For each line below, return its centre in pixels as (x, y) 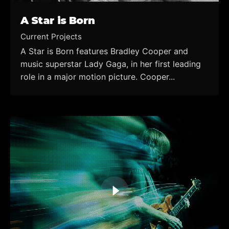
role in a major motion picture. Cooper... (98, 76)
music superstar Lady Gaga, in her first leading (111, 64)
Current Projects (51, 36)
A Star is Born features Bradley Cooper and (104, 51)
